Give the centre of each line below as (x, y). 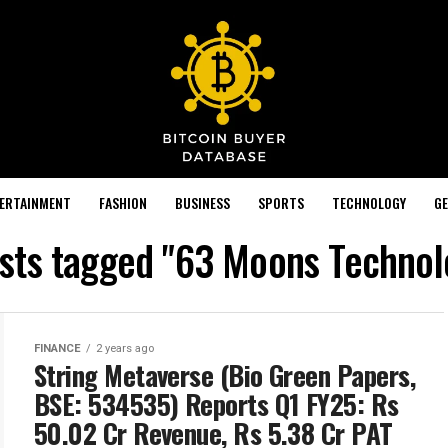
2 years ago (125, 348)
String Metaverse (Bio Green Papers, (224, 374)
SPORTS (280, 202)
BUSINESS (202, 202)
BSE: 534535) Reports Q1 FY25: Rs (216, 403)
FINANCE (57, 348)
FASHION (122, 202)
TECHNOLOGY (368, 202)
